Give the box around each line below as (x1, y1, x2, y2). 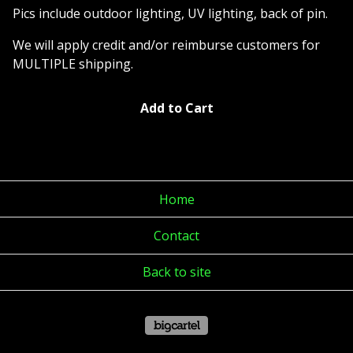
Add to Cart (139, 98, 214, 117)
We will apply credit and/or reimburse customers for (13, 35, 320, 54)
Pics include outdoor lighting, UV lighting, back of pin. (13, 4, 328, 22)
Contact (154, 227, 199, 245)
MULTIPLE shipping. (13, 54, 133, 72)
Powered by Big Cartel (208, 317, 339, 334)
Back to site (142, 263, 211, 281)
